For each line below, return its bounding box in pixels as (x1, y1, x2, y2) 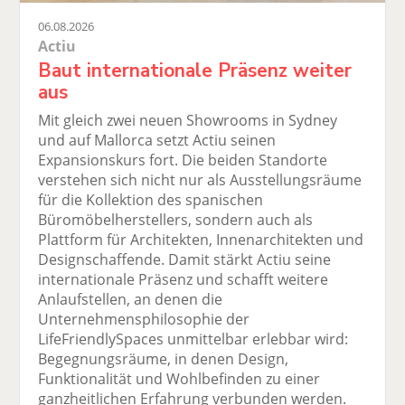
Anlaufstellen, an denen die (38, 289, 223, 310)
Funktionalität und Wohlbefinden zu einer (38, 369, 321, 390)
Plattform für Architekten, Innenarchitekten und (38, 230, 364, 250)
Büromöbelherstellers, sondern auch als (38, 210, 314, 231)
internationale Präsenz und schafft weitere (38, 269, 329, 290)
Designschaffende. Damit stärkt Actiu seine (38, 250, 332, 270)
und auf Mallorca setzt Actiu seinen (38, 130, 277, 151)
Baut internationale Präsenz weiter (38, 58, 353, 84)
